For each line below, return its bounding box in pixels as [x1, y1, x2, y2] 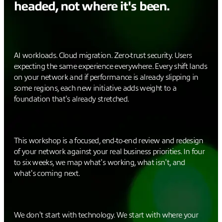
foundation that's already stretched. [14, 94, 129, 104]
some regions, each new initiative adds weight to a [14, 83, 176, 93]
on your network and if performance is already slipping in [14, 72, 199, 82]
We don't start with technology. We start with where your [14, 211, 199, 220]
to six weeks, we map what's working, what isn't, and [14, 158, 185, 167]
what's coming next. [14, 169, 80, 178]
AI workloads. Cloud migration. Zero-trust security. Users [14, 51, 192, 60]
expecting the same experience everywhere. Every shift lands [14, 61, 208, 71]
